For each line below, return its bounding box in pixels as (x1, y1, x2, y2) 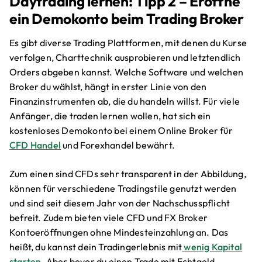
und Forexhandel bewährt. (61, 139, 175, 151)
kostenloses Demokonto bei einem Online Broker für (9, 125, 233, 137)
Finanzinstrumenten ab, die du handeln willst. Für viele (9, 95, 240, 108)
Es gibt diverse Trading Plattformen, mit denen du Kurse (9, 37, 247, 49)
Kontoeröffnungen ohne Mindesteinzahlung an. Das (9, 226, 229, 239)
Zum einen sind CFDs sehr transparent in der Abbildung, (9, 168, 246, 180)
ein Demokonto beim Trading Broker (9, 9, 244, 27)
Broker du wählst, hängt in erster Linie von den (9, 81, 207, 93)
